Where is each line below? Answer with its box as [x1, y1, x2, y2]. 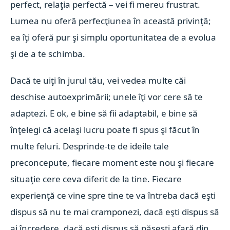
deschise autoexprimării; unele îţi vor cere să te [10, 91, 203, 103]
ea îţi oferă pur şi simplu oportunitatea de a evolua [10, 31, 217, 43]
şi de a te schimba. [10, 48, 86, 60]
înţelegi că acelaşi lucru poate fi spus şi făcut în [10, 124, 200, 136]
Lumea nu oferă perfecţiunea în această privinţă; [10, 15, 212, 27]
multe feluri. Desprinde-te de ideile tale [10, 140, 169, 152]
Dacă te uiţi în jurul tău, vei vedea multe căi [10, 74, 186, 86]
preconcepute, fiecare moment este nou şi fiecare [10, 157, 215, 168]
